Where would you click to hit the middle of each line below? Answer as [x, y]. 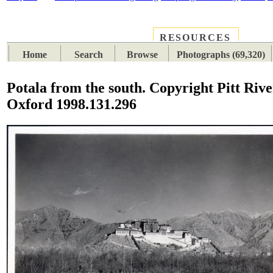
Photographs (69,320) [221, 55]
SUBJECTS [115, 38]
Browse [143, 55]
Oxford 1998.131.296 [72, 105]
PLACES [49, 38]
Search [89, 55]
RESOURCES [195, 38]
